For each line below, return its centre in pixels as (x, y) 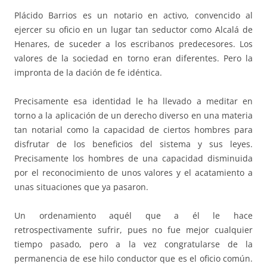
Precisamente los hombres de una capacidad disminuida (133, 159)
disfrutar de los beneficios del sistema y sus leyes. (133, 144)
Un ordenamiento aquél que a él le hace (133, 216)
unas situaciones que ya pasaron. (81, 187)
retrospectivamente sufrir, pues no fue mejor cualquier (133, 230)
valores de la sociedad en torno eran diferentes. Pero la (133, 58)
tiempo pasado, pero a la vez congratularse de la (133, 244)
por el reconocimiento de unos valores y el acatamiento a (133, 173)
